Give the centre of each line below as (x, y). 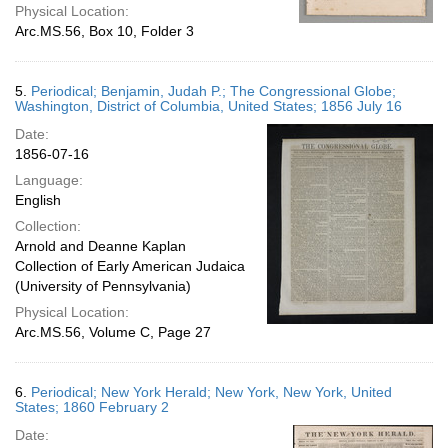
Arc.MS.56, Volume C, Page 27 (113, 332)
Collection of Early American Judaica (130, 266)
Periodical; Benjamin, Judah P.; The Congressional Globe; (213, 91)
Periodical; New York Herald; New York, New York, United (211, 392)
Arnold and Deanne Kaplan (100, 246)
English (38, 200)
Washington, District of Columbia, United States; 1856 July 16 (208, 106)
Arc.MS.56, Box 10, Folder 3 (104, 31)
